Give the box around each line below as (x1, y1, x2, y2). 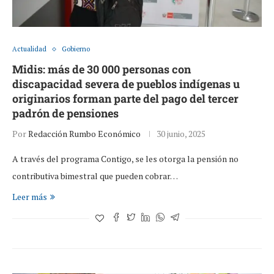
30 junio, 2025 (157, 128, 206, 140)
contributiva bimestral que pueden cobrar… (12, 170, 178, 182)
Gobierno (62, 45, 90, 54)
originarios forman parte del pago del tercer (12, 91, 239, 106)
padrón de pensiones (12, 106, 119, 121)
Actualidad (12, 45, 46, 54)
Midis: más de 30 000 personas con (12, 62, 191, 77)
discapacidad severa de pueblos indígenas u (12, 76, 240, 92)
